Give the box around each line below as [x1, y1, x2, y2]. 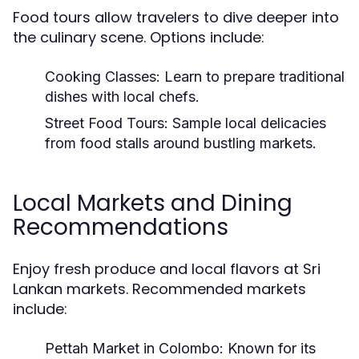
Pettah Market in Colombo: [45, 340, 224, 357]
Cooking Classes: [45, 68, 160, 85]
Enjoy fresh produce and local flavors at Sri [13, 259, 321, 279]
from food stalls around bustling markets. [45, 135, 317, 151]
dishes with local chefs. [45, 88, 200, 105]
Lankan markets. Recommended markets [13, 279, 306, 299]
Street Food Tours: [45, 115, 168, 131]
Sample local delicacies [168, 115, 326, 131]
